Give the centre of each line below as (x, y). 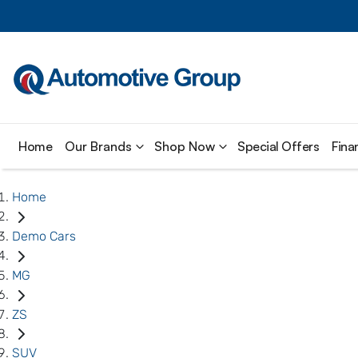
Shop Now (185, 146)
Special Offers (278, 146)
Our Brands (98, 146)
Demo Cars (44, 236)
